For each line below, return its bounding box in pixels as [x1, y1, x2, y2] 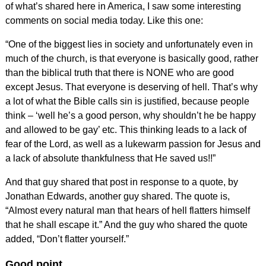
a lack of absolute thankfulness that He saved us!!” [5, 153, 216, 163]
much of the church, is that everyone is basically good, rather [5, 53, 258, 64]
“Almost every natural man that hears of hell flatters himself [5, 205, 250, 216]
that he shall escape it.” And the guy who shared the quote [5, 219, 248, 230]
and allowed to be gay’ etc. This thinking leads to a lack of [5, 124, 246, 135]
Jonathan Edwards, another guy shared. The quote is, [5, 191, 230, 201]
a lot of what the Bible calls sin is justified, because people [5, 96, 249, 106]
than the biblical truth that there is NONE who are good [5, 67, 234, 78]
